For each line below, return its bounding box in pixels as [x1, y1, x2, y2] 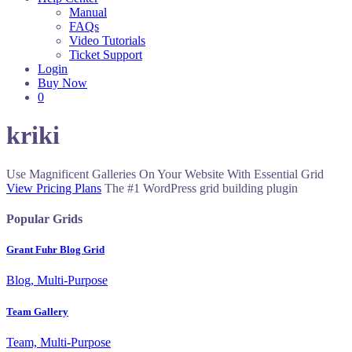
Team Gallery [6, 305, 68, 317]
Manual [69, 5, 107, 19]
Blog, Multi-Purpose [6, 273, 108, 288]
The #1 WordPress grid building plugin [104, 181, 298, 195]
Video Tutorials [69, 34, 145, 47]
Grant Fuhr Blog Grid [6, 244, 104, 256]
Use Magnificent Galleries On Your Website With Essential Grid [6, 167, 324, 181]
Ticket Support [69, 48, 142, 61]
